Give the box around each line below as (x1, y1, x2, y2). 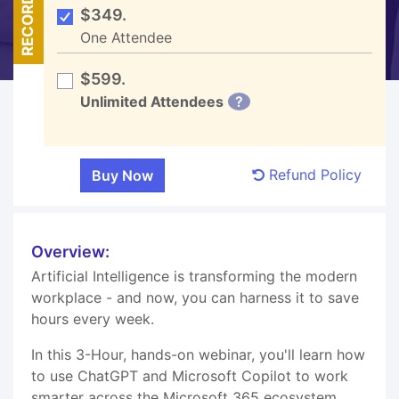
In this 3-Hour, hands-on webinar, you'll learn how (31, 345, 365, 363)
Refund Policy (265, 165, 362, 183)
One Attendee (80, 28, 172, 46)
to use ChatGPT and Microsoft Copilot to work (31, 366, 348, 385)
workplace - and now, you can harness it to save (31, 288, 359, 306)
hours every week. (31, 309, 154, 328)
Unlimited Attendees (80, 92, 224, 110)
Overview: (31, 241, 110, 261)
